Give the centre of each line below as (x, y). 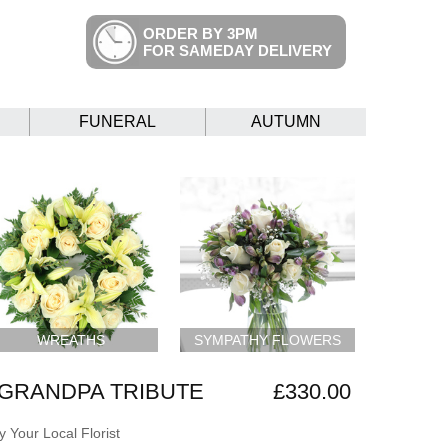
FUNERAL (117, 122)
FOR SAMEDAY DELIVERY (237, 50)
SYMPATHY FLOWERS (268, 339)
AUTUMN (286, 122)
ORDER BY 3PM (200, 33)
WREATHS (70, 339)
